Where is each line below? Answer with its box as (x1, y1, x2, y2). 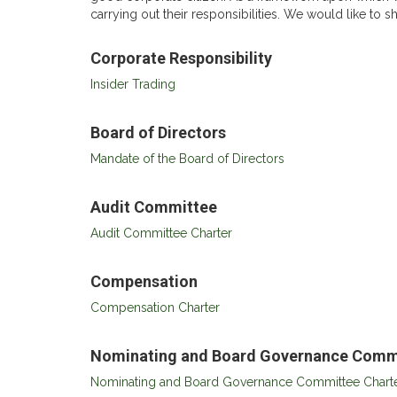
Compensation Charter (90, 300, 220, 315)
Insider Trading (90, 77, 175, 91)
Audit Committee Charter (90, 226, 232, 240)
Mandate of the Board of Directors (90, 152, 284, 166)
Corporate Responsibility (90, 49, 272, 67)
